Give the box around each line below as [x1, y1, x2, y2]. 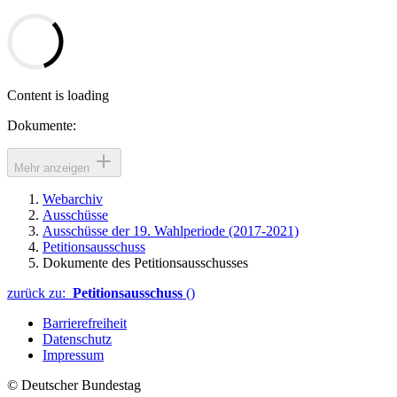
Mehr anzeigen [14, 160, 90, 175]
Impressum [43, 346, 104, 362]
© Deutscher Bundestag [7, 377, 141, 393]
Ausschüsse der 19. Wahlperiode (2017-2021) [43, 222, 299, 238]
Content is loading [7, 87, 109, 103]
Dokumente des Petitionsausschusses [43, 254, 248, 270]
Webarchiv [43, 191, 103, 206]
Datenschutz [43, 331, 112, 346]
